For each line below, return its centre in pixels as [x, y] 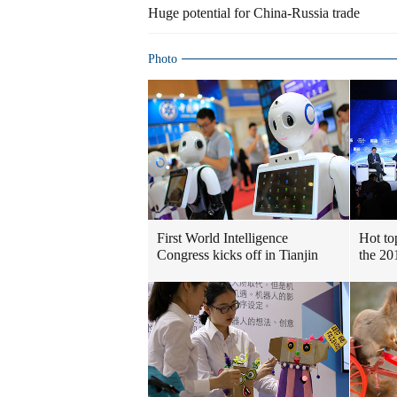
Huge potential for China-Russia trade [254, 13]
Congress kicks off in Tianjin [237, 255]
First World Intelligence [222, 238]
